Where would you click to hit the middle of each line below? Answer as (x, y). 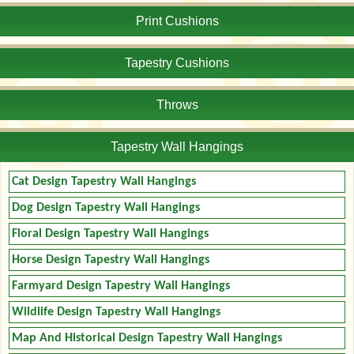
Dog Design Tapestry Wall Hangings (106, 207)
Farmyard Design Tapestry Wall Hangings (121, 286)
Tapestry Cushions (177, 62)
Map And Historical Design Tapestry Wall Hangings (147, 338)
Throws (177, 104)
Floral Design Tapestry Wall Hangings (110, 233)
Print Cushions (177, 21)
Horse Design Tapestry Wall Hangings (111, 260)
